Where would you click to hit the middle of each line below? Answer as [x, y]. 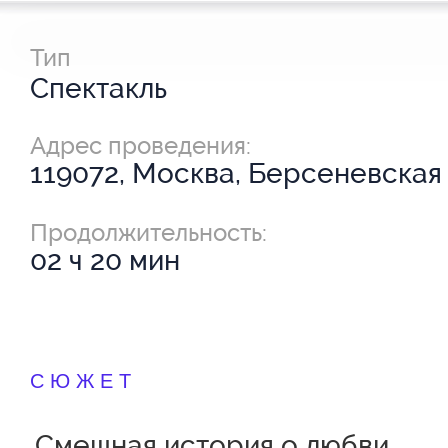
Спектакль [98, 88]
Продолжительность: [148, 232]
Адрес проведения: [140, 145]
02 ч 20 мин [105, 260]
